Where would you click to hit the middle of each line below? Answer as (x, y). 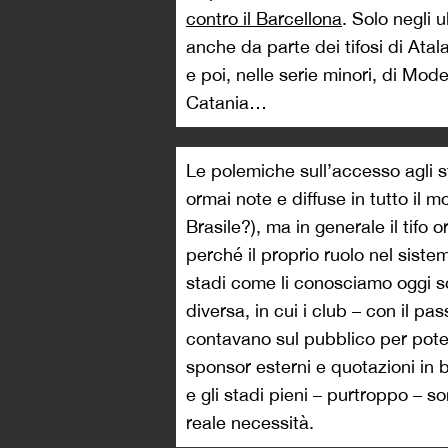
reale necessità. (250, 422)
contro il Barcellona (264, 18)
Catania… (226, 102)
